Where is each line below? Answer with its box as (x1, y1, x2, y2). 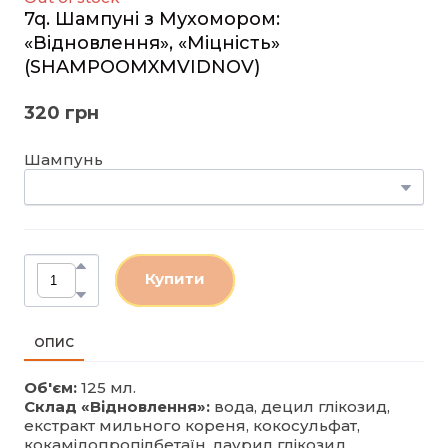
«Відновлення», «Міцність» (24, 31, 280, 54)
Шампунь (24, 149, 103, 169)
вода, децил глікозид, (214, 396, 390, 416)
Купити (145, 268, 205, 288)
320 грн (24, 101, 99, 124)
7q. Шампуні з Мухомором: (24, 7, 280, 30)
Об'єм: (24, 377, 77, 397)
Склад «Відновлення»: (24, 396, 214, 416)
